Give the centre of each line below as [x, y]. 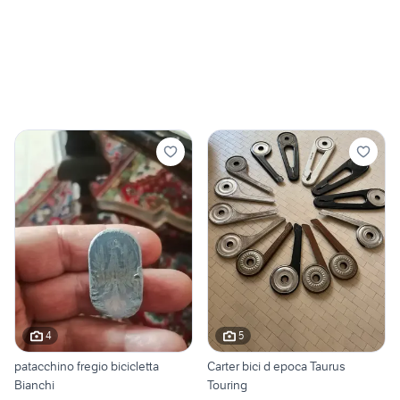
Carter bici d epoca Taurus [276, 366]
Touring [227, 384]
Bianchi [34, 384]
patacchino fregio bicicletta [87, 366]
